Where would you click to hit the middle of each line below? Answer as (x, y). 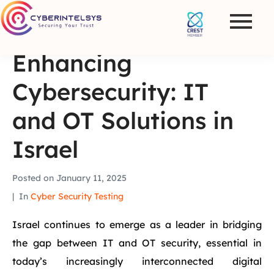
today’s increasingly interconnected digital (137, 261)
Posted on (34, 178)
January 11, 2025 (91, 178)
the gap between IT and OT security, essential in (137, 243)
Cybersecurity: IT (110, 92)
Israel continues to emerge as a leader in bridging (137, 224)
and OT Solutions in (123, 120)
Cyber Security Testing (77, 196)
